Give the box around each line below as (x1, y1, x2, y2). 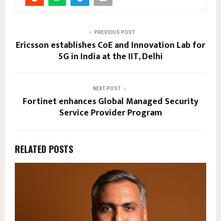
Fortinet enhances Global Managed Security (23, 94, 198, 110)
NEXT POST (92, 86, 121, 92)
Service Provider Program (59, 106, 162, 121)
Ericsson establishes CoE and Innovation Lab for (16, 38, 205, 53)
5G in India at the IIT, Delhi (58, 49, 163, 65)
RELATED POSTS (15, 143, 73, 156)
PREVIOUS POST (94, 30, 135, 36)
